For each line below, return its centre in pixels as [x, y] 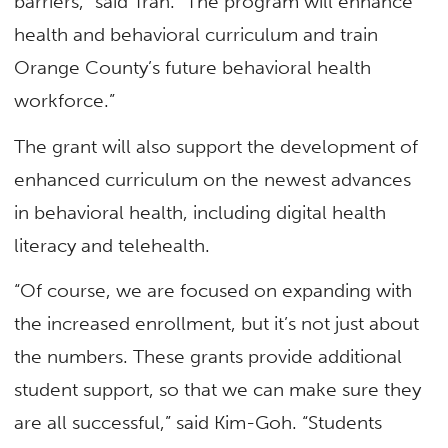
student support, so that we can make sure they [218, 389]
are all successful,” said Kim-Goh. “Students [198, 422]
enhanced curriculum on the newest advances [213, 179]
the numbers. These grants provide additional [208, 356]
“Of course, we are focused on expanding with [213, 290]
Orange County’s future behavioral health [193, 68]
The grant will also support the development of [216, 146]
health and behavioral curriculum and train [196, 35]
